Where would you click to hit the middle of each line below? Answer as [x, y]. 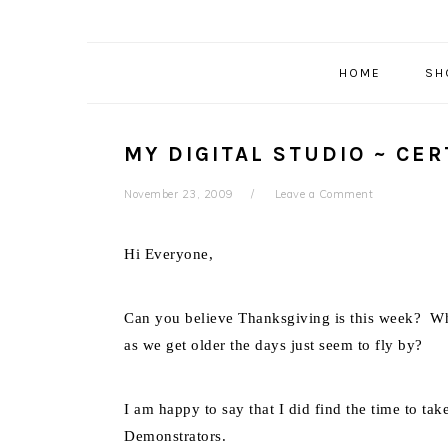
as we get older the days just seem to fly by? [273, 345]
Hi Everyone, [168, 254]
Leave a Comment [323, 194]
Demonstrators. [177, 436]
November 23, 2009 [179, 194]
